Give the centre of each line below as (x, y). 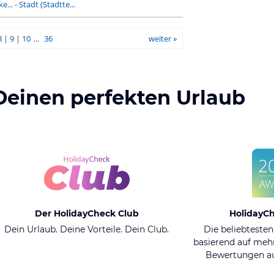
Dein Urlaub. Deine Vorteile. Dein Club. (87, 229)
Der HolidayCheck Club (87, 213)
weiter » (162, 39)
